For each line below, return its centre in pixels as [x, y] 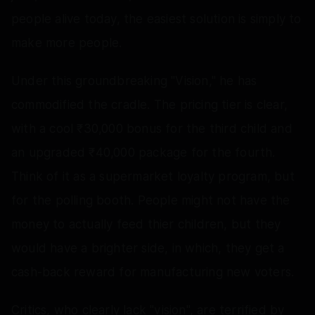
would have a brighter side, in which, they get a [148, 248]
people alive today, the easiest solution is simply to [156, 19]
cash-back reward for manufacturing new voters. [153, 272]
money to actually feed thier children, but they [146, 224]
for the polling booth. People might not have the [151, 200]
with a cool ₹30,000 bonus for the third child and [152, 128]
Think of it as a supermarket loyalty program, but [153, 176]
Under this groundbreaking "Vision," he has [134, 81]
